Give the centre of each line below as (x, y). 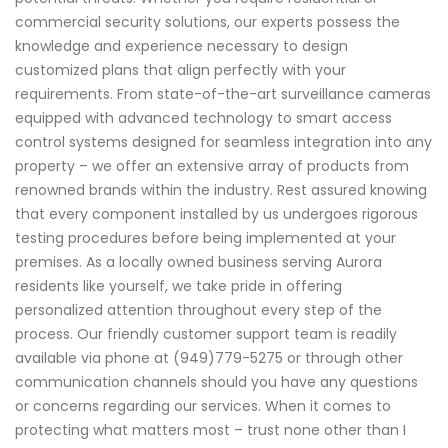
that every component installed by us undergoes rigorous (216, 213)
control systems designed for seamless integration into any (223, 141)
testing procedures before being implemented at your (205, 237)
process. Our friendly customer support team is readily (206, 333)
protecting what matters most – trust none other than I (210, 429)
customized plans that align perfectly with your (180, 69)
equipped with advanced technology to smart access (203, 117)
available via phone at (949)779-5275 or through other (209, 357)
